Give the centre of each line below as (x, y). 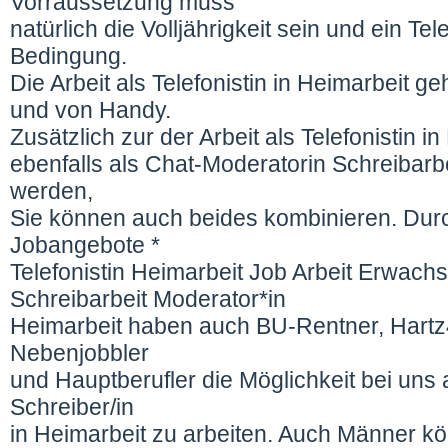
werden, (54, 191)
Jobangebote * (88, 245)
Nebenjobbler (82, 353)
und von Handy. (90, 110)
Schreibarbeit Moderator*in (151, 299)
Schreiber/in (75, 407)
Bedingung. (71, 56)
